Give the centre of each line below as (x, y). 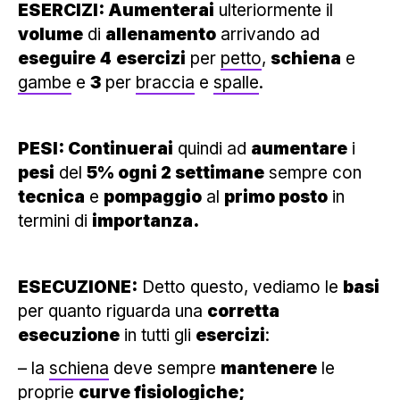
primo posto (276, 196)
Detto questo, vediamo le (240, 287)
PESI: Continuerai (96, 148)
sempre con (313, 172)
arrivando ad (268, 34)
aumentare (299, 148)
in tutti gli (158, 335)
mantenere (269, 368)
